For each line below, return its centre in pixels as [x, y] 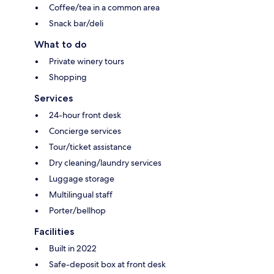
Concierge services [85, 131]
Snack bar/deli [76, 23]
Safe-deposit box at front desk [107, 264]
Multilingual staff [81, 194]
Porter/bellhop [77, 210]
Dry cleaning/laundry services [105, 162]
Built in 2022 [73, 248]
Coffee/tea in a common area [104, 7]
